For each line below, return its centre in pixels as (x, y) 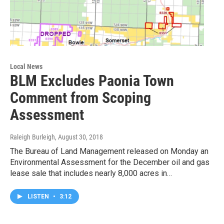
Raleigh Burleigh (32, 137)
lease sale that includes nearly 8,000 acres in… (91, 173)
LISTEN (39, 197)
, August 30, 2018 (79, 137)
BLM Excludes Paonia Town (92, 81)
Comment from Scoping (80, 98)
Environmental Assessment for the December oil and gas (110, 162)
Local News (26, 67)
